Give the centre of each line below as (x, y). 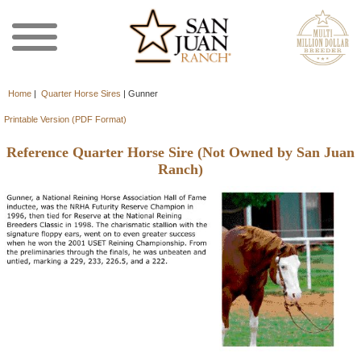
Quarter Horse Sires (81, 93)
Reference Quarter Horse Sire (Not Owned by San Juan (180, 152)
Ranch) (180, 169)
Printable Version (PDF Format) (65, 119)
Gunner (143, 93)
